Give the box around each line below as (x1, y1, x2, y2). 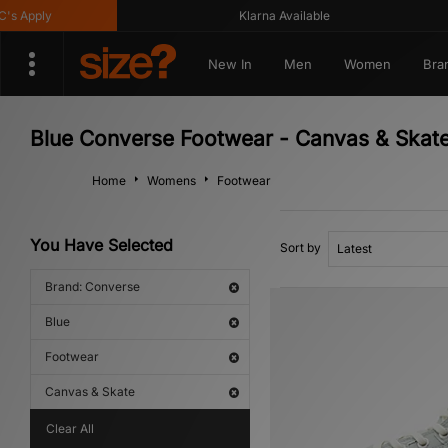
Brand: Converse (45, 279, 140, 294)
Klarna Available (216, 8, 308, 23)
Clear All (46, 421, 94, 436)
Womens (147, 173, 196, 188)
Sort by (280, 240, 321, 255)
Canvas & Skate (45, 384, 135, 399)
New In (207, 56, 252, 72)
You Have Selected (30, 235, 173, 255)
